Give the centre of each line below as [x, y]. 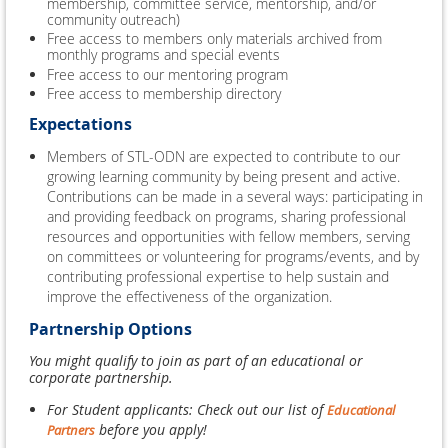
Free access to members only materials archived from [214, 38]
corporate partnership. [101, 377]
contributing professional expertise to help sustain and [218, 276]
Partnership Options [110, 329]
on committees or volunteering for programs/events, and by [233, 256]
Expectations [80, 124]
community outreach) [113, 19]
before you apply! [153, 429]
